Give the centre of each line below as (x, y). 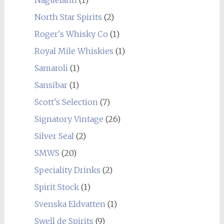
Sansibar (51, 85)
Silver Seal (54, 136)
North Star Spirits (68, 17)
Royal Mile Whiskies (74, 51)
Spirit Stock (56, 187)
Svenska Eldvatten (70, 204)
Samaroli (51, 68)
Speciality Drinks (67, 170)
